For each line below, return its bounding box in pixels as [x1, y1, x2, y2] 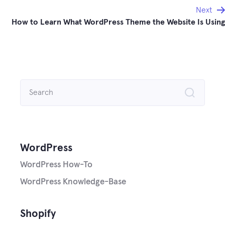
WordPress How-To [20, 160, 92, 169]
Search [20, 81, 44, 90]
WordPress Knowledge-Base [20, 177, 126, 186]
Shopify [20, 208, 56, 219]
